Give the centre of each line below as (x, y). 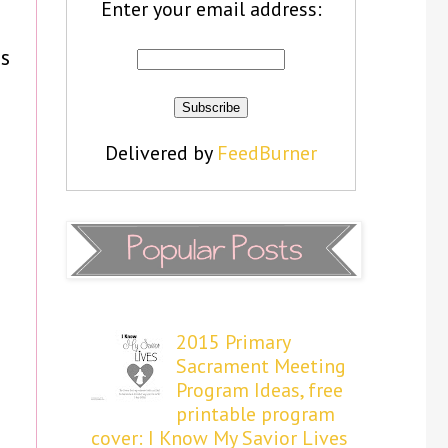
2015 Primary (233, 342)
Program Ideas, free (259, 390)
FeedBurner (267, 153)
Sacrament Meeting (261, 366)
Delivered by (161, 153)
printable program (255, 414)
